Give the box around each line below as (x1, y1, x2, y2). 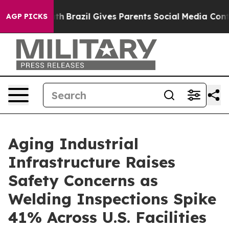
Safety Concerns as (8, 171, 158, 190)
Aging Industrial (8, 134, 139, 153)
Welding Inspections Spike (8, 189, 216, 209)
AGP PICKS (6, 12, 48, 21)
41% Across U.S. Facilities (8, 208, 207, 227)
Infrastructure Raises (8, 152, 175, 172)
